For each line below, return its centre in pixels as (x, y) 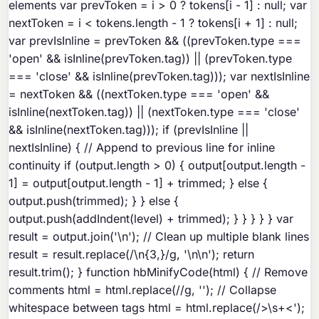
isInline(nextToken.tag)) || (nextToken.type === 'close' (155, 112)
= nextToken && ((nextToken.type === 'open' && (139, 94)
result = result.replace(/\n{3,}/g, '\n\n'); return (132, 255)
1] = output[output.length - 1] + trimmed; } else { (138, 183)
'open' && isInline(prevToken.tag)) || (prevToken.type (151, 59)
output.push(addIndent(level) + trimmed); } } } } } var (151, 219)
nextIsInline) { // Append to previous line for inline (142, 148)
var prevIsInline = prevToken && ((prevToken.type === (155, 41)
